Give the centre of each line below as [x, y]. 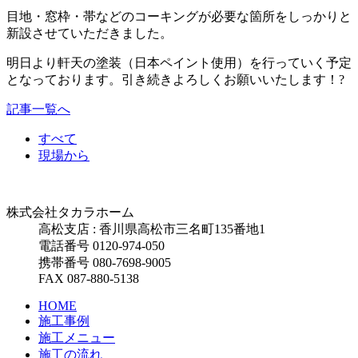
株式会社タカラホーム [70, 212]
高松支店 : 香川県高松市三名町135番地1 [152, 229]
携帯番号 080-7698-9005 [105, 262]
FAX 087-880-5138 [89, 278]
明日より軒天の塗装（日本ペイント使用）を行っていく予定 [179, 62]
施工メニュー [77, 337]
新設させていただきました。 [89, 33]
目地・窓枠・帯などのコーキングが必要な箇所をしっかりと [179, 16]
